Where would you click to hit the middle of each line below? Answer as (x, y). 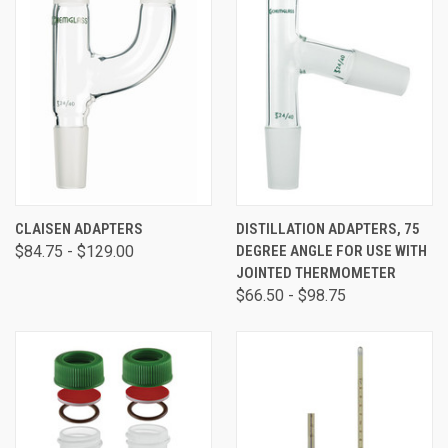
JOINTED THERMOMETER (316, 272)
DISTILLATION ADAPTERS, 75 (328, 228)
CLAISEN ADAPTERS (79, 228)
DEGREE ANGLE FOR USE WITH (331, 250)
